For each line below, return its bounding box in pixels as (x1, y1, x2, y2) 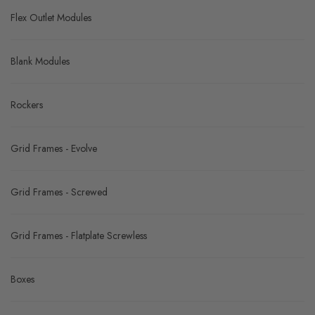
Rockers (11, 182, 43, 197)
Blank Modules (11, 139, 70, 153)
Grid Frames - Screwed (11, 269, 108, 284)
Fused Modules (11, 8, 72, 22)
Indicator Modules (11, 51, 84, 66)
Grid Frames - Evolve (11, 226, 97, 240)
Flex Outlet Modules (11, 95, 91, 110)
